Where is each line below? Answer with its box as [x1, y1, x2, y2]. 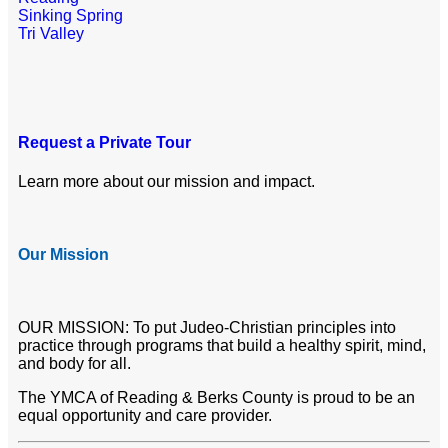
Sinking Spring [18, 6, 123, 24]
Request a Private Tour [18, 133, 191, 151]
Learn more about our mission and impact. [18, 173, 315, 191]
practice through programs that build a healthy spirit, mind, [18, 337, 426, 355]
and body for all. [18, 355, 131, 373]
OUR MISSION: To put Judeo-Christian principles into [18, 319, 396, 337]
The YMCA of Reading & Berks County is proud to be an [18, 389, 415, 407]
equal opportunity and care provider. [18, 407, 272, 425]
